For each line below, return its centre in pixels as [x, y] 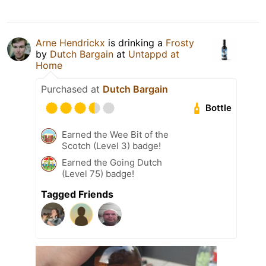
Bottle [219, 108]
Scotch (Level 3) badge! [111, 145]
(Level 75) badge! [98, 173]
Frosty [180, 42]
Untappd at [154, 54]
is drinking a [135, 42]
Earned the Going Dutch [112, 162]
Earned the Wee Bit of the [115, 134]
